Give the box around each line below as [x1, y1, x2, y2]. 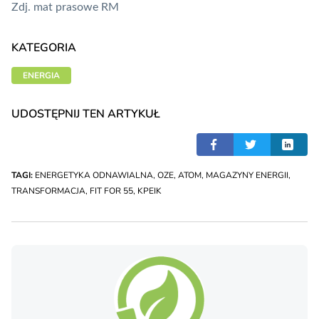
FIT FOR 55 [90, 185, 133, 197]
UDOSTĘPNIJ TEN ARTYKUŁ [11, 106, 160, 122]
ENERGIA [23, 70, 60, 82]
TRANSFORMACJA [11, 185, 85, 197]
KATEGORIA [11, 40, 76, 56]
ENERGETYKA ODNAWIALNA [35, 169, 153, 182]
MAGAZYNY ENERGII [206, 169, 288, 182]
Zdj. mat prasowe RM [11, 1, 119, 14]
